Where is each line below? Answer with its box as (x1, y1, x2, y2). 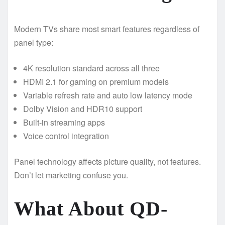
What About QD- (14, 197, 168, 220)
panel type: (14, 36, 53, 48)
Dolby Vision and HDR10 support (23, 102, 142, 115)
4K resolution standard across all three (23, 62, 160, 74)
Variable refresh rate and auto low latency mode (23, 89, 192, 101)
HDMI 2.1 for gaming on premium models (23, 75, 169, 87)
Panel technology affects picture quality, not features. (14, 155, 201, 167)
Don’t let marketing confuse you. (14, 169, 128, 181)
